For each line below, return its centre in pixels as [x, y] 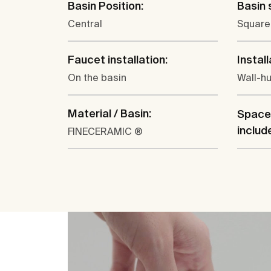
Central [85, 24]
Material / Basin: [109, 114]
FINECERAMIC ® [105, 132]
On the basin [97, 78]
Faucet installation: [118, 60]
